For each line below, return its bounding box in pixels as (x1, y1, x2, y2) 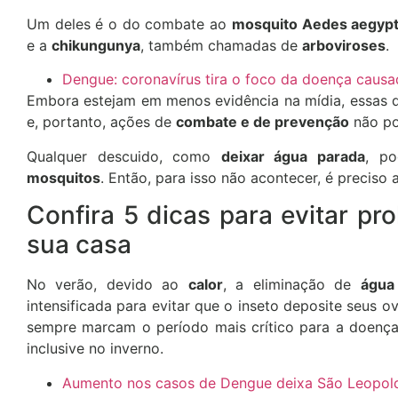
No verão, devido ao (27, 275, 188, 294)
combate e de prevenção (176, 113, 349, 131)
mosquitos (27, 168, 100, 187)
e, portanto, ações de (27, 113, 176, 131)
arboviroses (302, 36, 386, 54)
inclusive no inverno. (27, 339, 163, 358)
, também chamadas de (140, 36, 302, 54)
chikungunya (52, 36, 140, 54)
